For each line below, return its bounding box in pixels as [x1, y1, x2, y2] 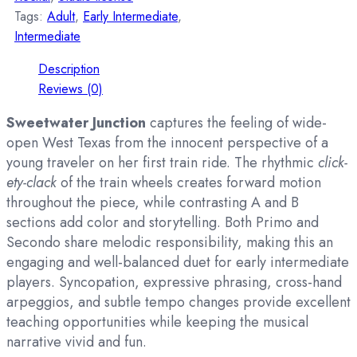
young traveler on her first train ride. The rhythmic [6, 152, 318, 174]
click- [318, 152, 347, 174]
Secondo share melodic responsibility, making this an [6, 232, 333, 253]
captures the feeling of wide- [146, 112, 327, 134]
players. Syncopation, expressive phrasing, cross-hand [6, 272, 342, 293]
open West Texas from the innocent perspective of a [6, 132, 328, 154]
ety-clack [6, 172, 57, 194]
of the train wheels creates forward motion [57, 172, 321, 194]
